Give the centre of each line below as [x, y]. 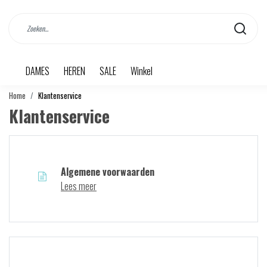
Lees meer [79, 186]
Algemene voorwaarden [108, 172]
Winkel [142, 71]
